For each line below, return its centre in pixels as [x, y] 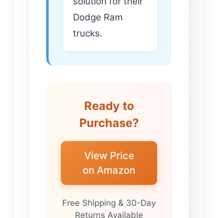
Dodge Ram [98, 17]
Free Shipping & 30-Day [109, 203]
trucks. [88, 33]
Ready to [109, 106]
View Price [109, 155]
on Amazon [109, 170]
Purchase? [109, 123]
